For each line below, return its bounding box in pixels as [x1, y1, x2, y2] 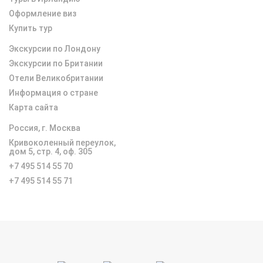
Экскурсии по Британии [9, 59, 103, 69]
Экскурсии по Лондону [9, 44, 100, 54]
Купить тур [9, 23, 52, 33]
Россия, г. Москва [9, 123, 80, 133]
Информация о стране [9, 88, 98, 98]
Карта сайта [9, 103, 58, 113]
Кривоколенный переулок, [9, 138, 116, 148]
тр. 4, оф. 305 [41, 147, 92, 157]
